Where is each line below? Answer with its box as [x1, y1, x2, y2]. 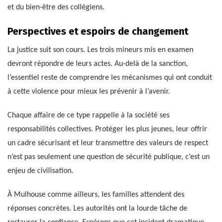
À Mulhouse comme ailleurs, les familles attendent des [7, 191, 184, 199]
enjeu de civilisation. [7, 167, 73, 175]
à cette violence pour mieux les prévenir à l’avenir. [7, 88, 170, 96]
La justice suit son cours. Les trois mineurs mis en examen [7, 46, 193, 55]
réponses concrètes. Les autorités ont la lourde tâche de [7, 205, 187, 213]
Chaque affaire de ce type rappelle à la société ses [7, 111, 169, 120]
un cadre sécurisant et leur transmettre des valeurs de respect [7, 139, 208, 148]
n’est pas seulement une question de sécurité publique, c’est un [7, 153, 210, 162]
